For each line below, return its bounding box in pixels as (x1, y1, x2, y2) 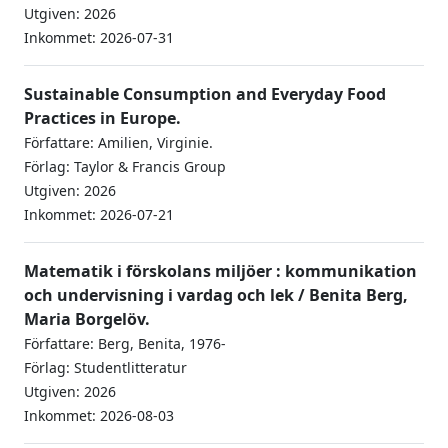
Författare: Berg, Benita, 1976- (24, 334, 226, 353)
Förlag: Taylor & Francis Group (24, 157, 226, 176)
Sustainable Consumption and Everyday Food (24, 83, 386, 105)
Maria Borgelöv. (24, 308, 150, 330)
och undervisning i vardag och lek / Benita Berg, (24, 284, 408, 306)
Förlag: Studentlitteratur (24, 358, 187, 377)
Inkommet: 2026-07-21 (24, 205, 174, 224)
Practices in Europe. (24, 107, 181, 129)
